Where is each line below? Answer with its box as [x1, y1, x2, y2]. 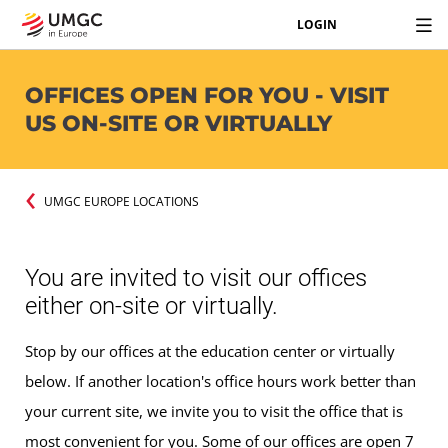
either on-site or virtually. [25, 292, 278, 321]
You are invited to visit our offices [25, 264, 367, 293]
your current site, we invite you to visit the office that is [25, 401, 403, 422]
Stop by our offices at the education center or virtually [25, 341, 395, 362]
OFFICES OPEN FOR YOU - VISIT [25, 81, 389, 109]
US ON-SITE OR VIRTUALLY [25, 109, 332, 137]
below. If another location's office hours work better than [25, 371, 416, 392]
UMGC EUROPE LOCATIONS [43, 192, 199, 210]
